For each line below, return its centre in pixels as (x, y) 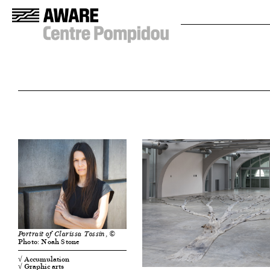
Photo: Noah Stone (49, 242)
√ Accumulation (44, 259)
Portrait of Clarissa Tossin (62, 234)
